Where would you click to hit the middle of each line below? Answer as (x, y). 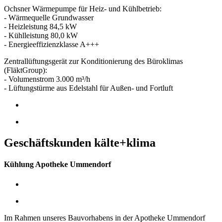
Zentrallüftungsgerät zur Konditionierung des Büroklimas (93, 61)
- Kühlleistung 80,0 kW (41, 36)
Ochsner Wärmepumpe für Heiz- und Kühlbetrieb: (83, 9)
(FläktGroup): (26, 70)
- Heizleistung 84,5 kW (40, 27)
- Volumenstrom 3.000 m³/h (47, 79)
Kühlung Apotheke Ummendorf (57, 165)
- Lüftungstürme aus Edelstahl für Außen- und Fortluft (88, 88)
